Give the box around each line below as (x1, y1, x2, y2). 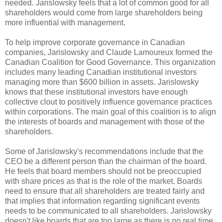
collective (5, 97, 40, 106)
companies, (5, 48, 48, 56)
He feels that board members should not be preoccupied (5, 166, 201, 175)
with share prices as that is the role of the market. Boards (5, 176, 202, 185)
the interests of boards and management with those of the (5, 117, 205, 126)
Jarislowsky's (36, 147, 83, 156)
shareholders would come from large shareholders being (5, 8, 203, 17)
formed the (173, 48, 213, 56)
